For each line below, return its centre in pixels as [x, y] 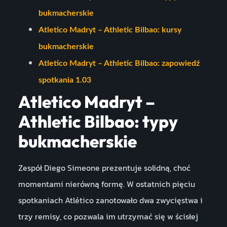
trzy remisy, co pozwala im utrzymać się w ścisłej [108, 216]
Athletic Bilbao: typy [98, 121]
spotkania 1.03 [65, 80]
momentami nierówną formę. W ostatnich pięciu [106, 184]
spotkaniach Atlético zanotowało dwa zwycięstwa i [110, 200]
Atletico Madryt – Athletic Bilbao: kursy [110, 30]
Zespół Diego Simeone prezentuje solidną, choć [104, 167]
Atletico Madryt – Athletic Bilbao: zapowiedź [119, 63]
